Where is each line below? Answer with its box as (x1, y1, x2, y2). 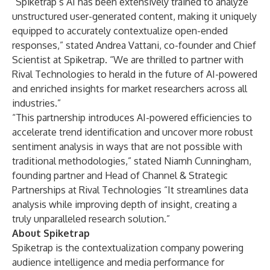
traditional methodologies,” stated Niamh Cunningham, (12, 155, 251, 167)
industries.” (12, 97, 61, 109)
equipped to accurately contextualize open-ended (12, 25, 228, 37)
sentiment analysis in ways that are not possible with (12, 140, 242, 152)
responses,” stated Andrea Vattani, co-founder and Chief (12, 39, 256, 51)
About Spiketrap (12, 227, 90, 239)
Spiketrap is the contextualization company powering (12, 242, 243, 254)
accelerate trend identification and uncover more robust (12, 126, 253, 138)
